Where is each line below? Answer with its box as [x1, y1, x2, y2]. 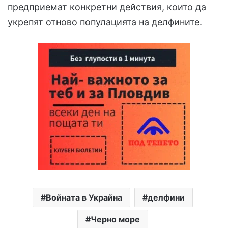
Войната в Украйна [46, 192, 122, 203]
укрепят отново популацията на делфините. [8, 17, 202, 28]
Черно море [91, 214, 140, 225]
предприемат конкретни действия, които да [8, 2, 206, 13]
